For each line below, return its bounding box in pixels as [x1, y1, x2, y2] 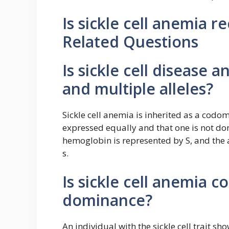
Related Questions [62, 31, 198, 53]
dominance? [62, 189, 152, 211]
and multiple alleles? [62, 78, 213, 100]
